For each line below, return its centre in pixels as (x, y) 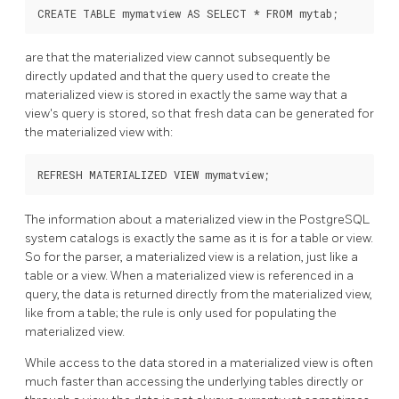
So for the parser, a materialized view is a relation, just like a (191, 257)
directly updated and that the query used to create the (178, 77)
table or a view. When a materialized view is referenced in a (189, 276)
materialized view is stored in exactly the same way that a (186, 95)
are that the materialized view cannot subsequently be (178, 58)
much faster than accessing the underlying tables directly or (194, 382)
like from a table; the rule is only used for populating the (181, 313)
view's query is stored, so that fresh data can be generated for (199, 114)
